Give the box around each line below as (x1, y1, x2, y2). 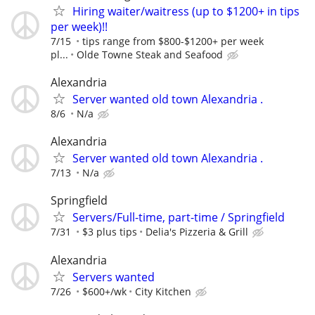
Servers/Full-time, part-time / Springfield (72, 210, 285, 226)
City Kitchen (135, 284, 191, 298)
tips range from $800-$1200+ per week (82, 34, 264, 48)
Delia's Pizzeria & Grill (146, 225, 248, 239)
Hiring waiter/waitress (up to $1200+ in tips (72, 3, 300, 19)
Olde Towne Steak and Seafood (77, 47, 223, 61)
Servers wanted (72, 269, 155, 285)
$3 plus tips (82, 225, 137, 239)
